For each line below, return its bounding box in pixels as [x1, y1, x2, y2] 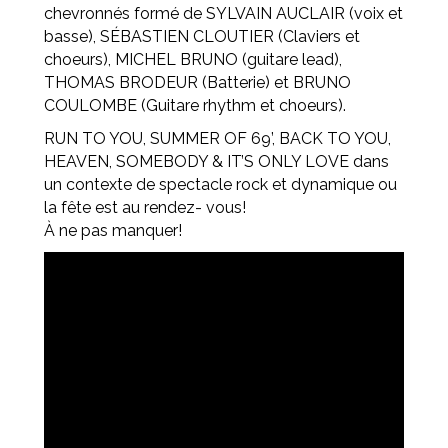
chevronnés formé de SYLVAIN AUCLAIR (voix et [44, 3, 403, 23]
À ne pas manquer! [44, 220, 182, 240]
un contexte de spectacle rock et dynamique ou [44, 174, 397, 194]
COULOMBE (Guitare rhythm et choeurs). [44, 95, 346, 115]
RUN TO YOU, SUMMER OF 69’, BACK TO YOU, [44, 128, 391, 148]
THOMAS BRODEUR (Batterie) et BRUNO [44, 72, 351, 92]
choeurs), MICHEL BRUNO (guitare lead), [44, 49, 342, 69]
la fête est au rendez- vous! [44, 197, 246, 217]
